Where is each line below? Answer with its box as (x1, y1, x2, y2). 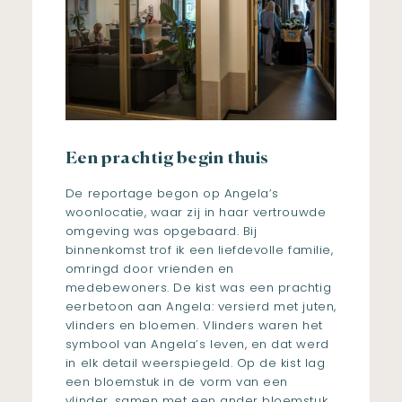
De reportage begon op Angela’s (65, 185, 279, 203)
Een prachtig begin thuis (65, 151, 269, 168)
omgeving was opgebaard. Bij (65, 223, 258, 240)
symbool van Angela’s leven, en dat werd (65, 336, 329, 354)
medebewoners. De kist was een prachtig (65, 279, 332, 297)
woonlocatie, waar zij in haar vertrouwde (65, 204, 327, 222)
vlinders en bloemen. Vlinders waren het (65, 317, 323, 335)
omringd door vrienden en (65, 260, 234, 278)
